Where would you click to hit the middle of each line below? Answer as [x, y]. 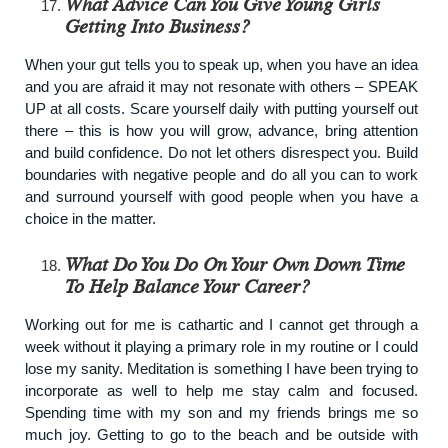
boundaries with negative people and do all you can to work [221, 174]
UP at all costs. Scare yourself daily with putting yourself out [221, 108]
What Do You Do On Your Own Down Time [235, 264]
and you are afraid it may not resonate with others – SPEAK [221, 86]
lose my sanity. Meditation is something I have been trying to [221, 368]
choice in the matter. [90, 218]
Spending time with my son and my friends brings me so [221, 412]
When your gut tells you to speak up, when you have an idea [221, 64]
